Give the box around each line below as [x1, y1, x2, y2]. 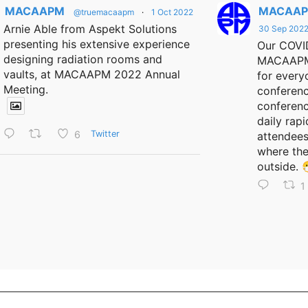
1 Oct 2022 [151, 7, 193, 17]
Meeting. [3, 82, 48, 96]
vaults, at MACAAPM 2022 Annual [3, 67, 180, 81]
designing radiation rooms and [3, 52, 162, 66]
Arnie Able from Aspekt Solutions [3, 22, 177, 36]
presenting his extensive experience [3, 37, 190, 51]
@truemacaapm [73, 7, 134, 17]
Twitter [91, 129, 120, 140]
